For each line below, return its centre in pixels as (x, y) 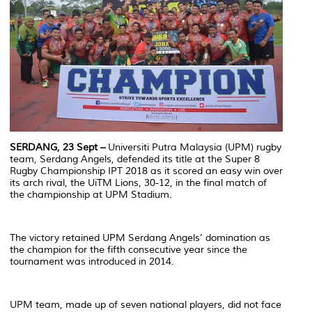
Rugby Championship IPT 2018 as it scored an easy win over (146, 171)
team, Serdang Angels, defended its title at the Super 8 (135, 159)
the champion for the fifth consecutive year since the (128, 250)
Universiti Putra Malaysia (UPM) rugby (195, 148)
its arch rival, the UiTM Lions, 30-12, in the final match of (138, 183)
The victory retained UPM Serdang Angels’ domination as (140, 238)
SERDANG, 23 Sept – (59, 148)
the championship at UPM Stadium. (91, 195)
